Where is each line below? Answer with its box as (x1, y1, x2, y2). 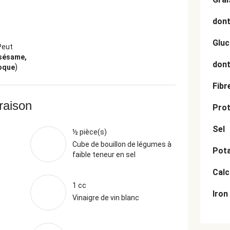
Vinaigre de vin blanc (72, 194, 139, 202)
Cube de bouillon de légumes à (72, 140, 171, 148)
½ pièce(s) (72, 128, 107, 136)
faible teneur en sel (72, 150, 136, 159)
